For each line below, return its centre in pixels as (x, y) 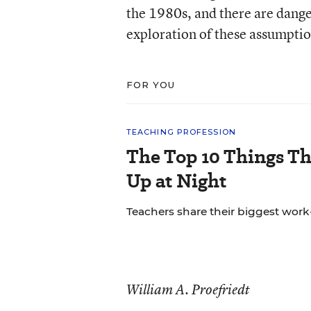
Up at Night (176, 181)
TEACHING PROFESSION (181, 132)
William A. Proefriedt (188, 289)
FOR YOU (151, 85)
